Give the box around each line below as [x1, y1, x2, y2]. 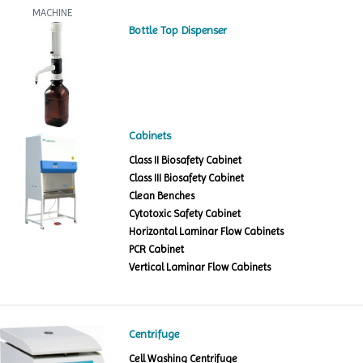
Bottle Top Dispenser [129, 23, 228, 37]
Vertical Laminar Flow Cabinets [129, 260, 271, 273]
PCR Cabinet [129, 242, 185, 255]
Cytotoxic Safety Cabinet [129, 207, 241, 220]
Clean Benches [129, 189, 195, 202]
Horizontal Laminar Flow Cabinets [129, 224, 284, 237]
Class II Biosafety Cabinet [129, 153, 242, 166]
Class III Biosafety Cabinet [129, 171, 245, 184]
